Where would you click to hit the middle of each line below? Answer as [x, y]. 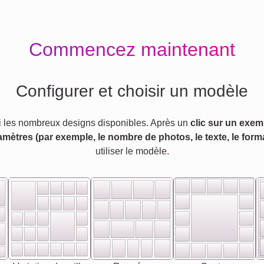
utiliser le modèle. [132, 151]
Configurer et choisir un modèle [132, 91]
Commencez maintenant [132, 49]
